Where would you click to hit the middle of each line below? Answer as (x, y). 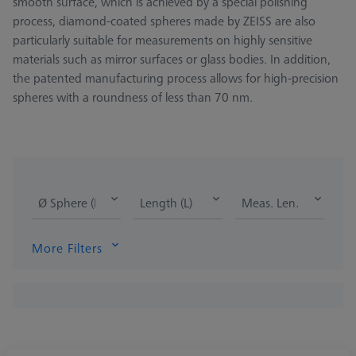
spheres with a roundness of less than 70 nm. (133, 97)
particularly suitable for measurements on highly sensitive (163, 40)
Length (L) (166, 203)
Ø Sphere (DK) (75, 203)
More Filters (67, 248)
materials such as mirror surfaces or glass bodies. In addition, (172, 59)
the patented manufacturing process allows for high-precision (176, 78)
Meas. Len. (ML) (283, 203)
